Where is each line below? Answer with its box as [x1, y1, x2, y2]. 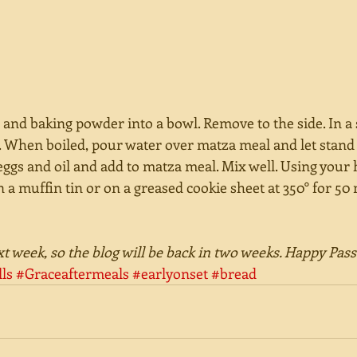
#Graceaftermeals [16, 263, 129, 283]
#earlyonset [132, 263, 208, 283]
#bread [211, 263, 257, 283]
